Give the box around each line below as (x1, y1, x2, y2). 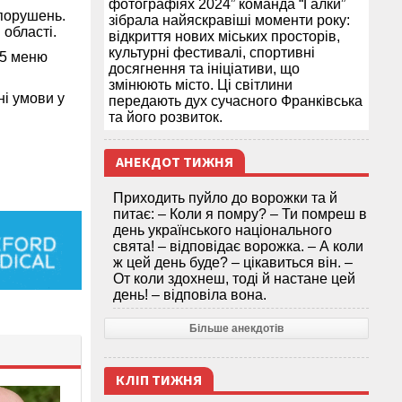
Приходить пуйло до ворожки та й (113, 190, 337, 206)
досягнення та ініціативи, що (109, 61, 300, 77)
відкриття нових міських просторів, (109, 29, 340, 45)
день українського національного (113, 223, 332, 239)
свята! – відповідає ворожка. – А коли (113, 239, 363, 255)
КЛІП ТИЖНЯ (116, 371, 202, 391)
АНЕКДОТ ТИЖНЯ (116, 153, 233, 173)
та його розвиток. (109, 109, 223, 126)
